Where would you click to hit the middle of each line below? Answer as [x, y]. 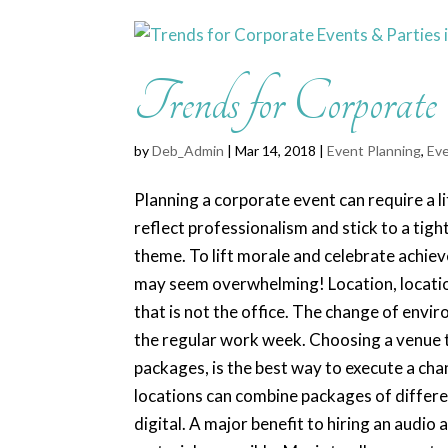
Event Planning [374, 150]
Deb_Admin [188, 150]
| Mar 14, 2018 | [276, 150]
